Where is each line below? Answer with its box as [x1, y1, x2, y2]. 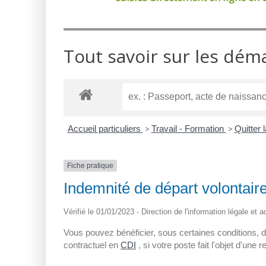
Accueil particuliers [67, 123, 143, 134]
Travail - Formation [151, 123, 226, 134]
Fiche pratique [67, 161, 113, 170]
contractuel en [64, 240, 121, 251]
